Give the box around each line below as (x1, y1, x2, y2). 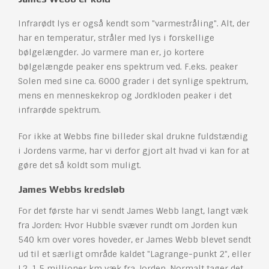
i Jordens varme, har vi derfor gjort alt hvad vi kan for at (18, 145, 249, 157)
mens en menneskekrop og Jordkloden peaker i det (18, 90, 232, 101)
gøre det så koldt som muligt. (18, 160, 141, 171)
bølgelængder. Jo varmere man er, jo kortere (18, 47, 204, 58)
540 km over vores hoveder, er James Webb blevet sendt (18, 234, 251, 246)
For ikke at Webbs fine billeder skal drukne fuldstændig (18, 131, 248, 142)
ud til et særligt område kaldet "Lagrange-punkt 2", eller (18, 249, 251, 260)
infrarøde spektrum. (18, 104, 101, 116)
